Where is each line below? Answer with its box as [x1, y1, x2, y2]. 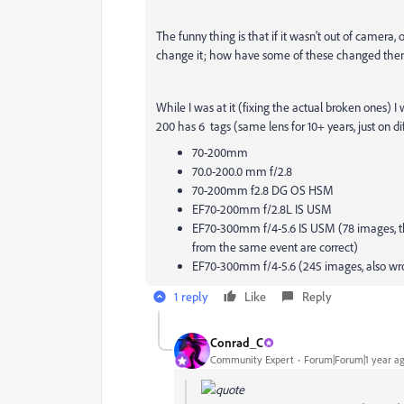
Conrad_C [210, 335, 263, 351]
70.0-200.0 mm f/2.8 [192, 162, 292, 179]
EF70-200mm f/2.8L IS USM [192, 200, 332, 216]
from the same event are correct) [192, 238, 358, 254]
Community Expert [210, 353, 294, 367]
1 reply [174, 288, 208, 304]
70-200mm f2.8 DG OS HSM [192, 181, 334, 197]
